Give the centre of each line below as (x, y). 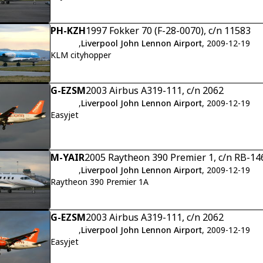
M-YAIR (68, 158)
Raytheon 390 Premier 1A (100, 182)
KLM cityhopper (81, 55)
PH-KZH (68, 31)
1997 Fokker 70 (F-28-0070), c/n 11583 (168, 31)
